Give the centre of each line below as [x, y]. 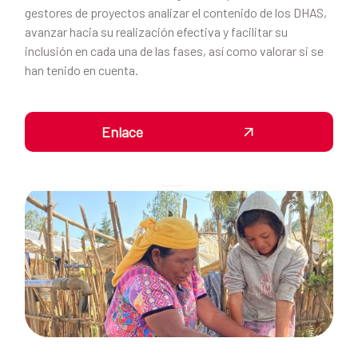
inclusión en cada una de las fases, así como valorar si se [174, 50]
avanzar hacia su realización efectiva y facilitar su [156, 31]
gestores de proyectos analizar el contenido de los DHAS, [176, 12]
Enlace [124, 131]
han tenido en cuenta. [82, 70]
